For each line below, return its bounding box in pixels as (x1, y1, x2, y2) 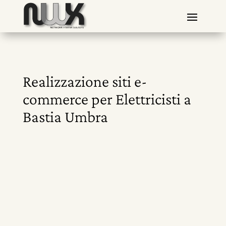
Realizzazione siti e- (22, 72, 147, 90)
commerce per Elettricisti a (22, 90, 191, 108)
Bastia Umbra (22, 107, 108, 126)
